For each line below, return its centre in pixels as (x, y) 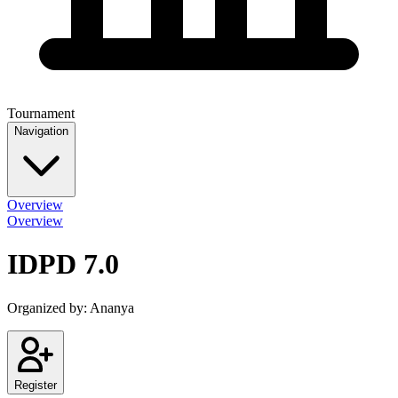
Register (36, 385)
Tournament (41, 113)
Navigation (41, 131)
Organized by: (48, 307)
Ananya (112, 307)
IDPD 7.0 (63, 264)
